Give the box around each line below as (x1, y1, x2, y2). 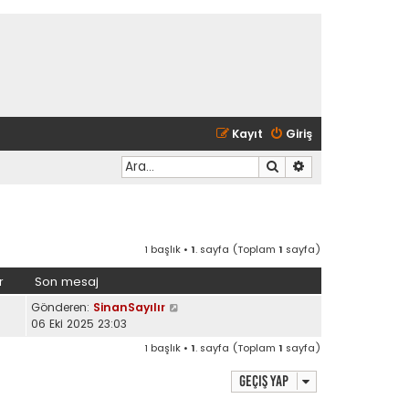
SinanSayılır (93, 299, 165, 315)
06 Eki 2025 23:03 (31, 315, 127, 331)
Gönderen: (31, 299, 93, 315)
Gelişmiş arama (306, 157, 389, 174)
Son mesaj (35, 272, 99, 290)
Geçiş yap (239, 372, 288, 390)
